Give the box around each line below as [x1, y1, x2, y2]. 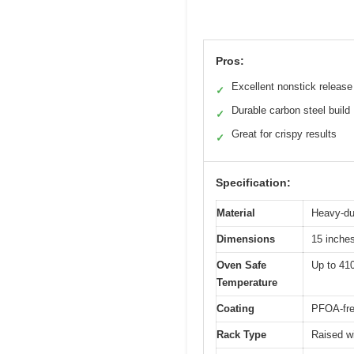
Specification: [216, 176, 291, 190]
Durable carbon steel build [232, 104, 350, 117]
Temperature [217, 277, 277, 289]
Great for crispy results [232, 128, 337, 141]
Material [217, 207, 255, 220]
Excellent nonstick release [232, 81, 352, 93]
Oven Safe [217, 259, 266, 272]
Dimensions [217, 233, 275, 246]
